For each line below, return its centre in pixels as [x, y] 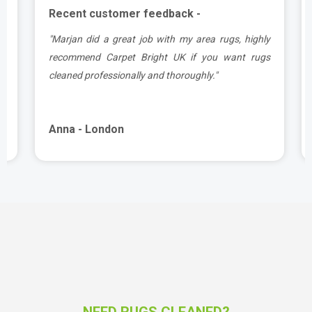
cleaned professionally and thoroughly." [133, 75]
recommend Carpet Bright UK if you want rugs [159, 57]
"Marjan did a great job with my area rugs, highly [159, 39]
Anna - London [86, 129]
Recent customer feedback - [125, 13]
